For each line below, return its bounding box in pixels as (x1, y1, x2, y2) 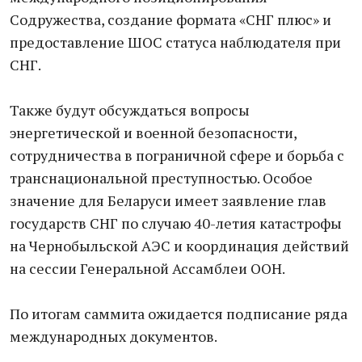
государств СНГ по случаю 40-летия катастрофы (10, 213, 342, 233)
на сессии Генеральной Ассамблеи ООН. (10, 259, 285, 278)
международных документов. (10, 326, 217, 346)
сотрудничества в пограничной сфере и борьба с (10, 145, 344, 165)
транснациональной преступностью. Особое (10, 168, 313, 187)
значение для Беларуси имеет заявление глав (10, 191, 326, 210)
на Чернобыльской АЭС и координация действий (10, 236, 349, 255)
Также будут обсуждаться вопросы (10, 100, 250, 120)
